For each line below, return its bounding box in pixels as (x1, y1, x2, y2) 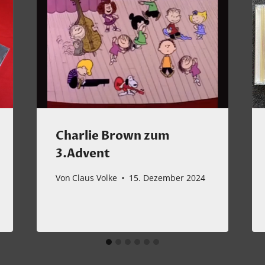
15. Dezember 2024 (128, 172, 205, 184)
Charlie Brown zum (55, 127, 170, 144)
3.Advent (55, 145, 110, 161)
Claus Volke (72, 172, 117, 184)
